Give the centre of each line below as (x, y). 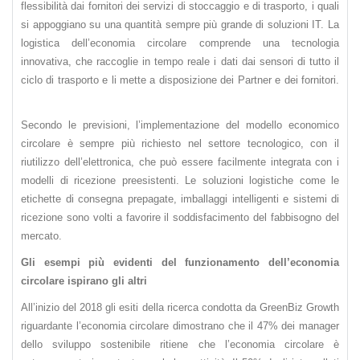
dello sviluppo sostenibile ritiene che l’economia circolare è (180, 345)
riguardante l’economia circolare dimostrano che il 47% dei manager (180, 326)
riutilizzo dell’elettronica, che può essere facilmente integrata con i (180, 162)
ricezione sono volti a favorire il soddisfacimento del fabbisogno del (180, 218)
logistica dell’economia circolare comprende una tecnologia (180, 43)
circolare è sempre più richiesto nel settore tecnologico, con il (180, 144)
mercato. (41, 236)
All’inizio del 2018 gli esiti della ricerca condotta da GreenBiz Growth (180, 308)
